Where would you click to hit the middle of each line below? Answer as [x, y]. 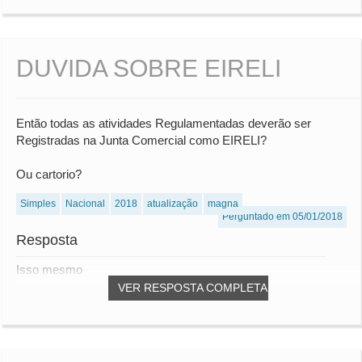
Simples [38, 204]
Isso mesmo [49, 270]
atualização [173, 204]
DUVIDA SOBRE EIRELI [149, 69]
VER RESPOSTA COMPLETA [193, 288]
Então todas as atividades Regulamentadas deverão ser [164, 124]
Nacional [85, 204]
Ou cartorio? [49, 175]
